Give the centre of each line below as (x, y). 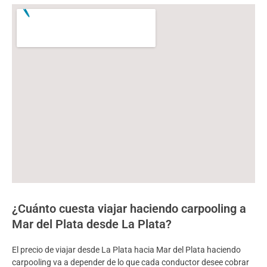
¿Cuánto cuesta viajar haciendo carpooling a (129, 208)
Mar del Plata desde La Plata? (92, 224)
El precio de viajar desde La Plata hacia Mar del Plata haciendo (126, 249)
